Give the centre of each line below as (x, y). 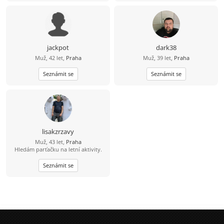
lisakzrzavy (58, 132)
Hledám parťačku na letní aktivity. (58, 149)
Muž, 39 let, (158, 58)
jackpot (58, 48)
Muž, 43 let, (50, 142)
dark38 (166, 48)
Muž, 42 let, (50, 58)
